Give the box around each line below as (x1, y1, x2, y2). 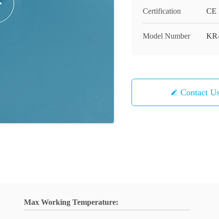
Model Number (143, 32, 190, 40)
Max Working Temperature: (24, 198, 118, 206)
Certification (143, 7, 181, 15)
